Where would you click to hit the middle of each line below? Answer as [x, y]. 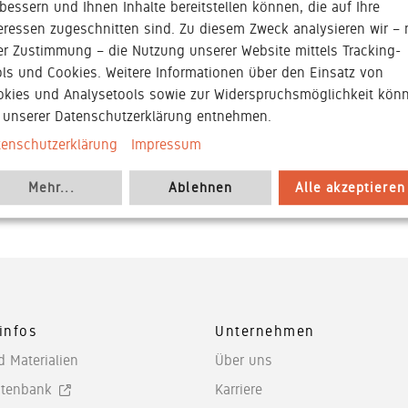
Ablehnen [201, 187]
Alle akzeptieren [350, 187]
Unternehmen [265, 331]
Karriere [238, 389]
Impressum [166, 145]
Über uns [243, 360]
